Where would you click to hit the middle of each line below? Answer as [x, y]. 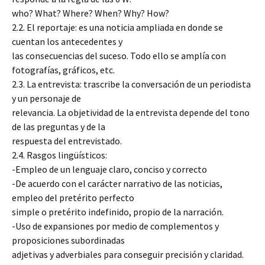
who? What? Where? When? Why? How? [91, 13]
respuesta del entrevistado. [67, 141]
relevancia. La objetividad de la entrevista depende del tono [131, 112]
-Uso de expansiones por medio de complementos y [115, 226]
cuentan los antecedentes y [67, 41]
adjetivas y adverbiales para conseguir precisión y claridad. [128, 254]
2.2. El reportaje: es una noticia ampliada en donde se [117, 27]
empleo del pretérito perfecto [73, 198]
